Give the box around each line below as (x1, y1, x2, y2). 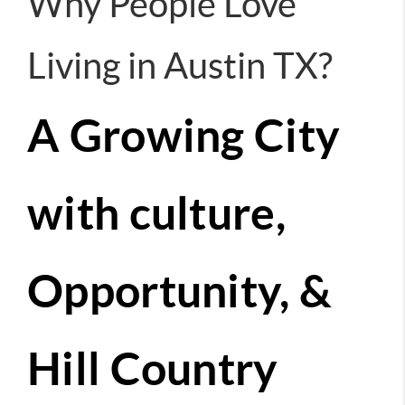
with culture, (27, 187, 286, 239)
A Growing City (27, 109, 341, 161)
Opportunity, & (27, 265, 333, 316)
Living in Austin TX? (27, 45, 333, 86)
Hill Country (27, 343, 278, 394)
